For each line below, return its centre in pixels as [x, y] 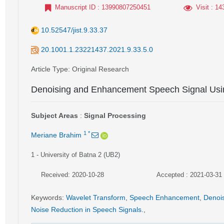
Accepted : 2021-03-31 [189, 175]
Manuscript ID [75, 7]
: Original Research [98, 69]
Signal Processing [115, 115]
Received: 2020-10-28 [72, 175]
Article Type [49, 69]
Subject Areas [54, 115]
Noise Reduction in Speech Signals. [87, 209]
